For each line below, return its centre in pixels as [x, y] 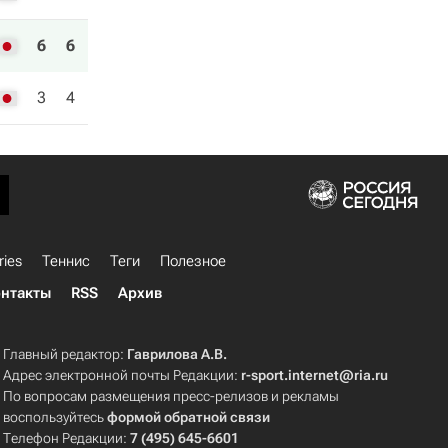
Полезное [193, 261]
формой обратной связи [189, 417]
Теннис [66, 261]
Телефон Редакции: [67, 438]
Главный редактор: [65, 354]
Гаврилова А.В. [177, 354]
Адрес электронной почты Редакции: [122, 375]
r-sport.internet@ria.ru [315, 375]
